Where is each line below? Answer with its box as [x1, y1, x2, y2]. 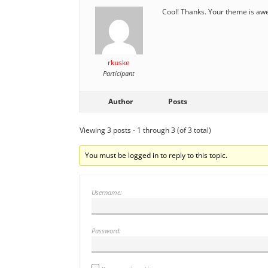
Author [108, 96, 133, 106]
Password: [92, 226, 121, 235]
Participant [103, 68, 135, 78]
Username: [92, 187, 122, 197]
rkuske [108, 57, 130, 68]
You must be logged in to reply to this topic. [85, 150, 228, 160]
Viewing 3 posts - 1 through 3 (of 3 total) [80, 124, 211, 135]
